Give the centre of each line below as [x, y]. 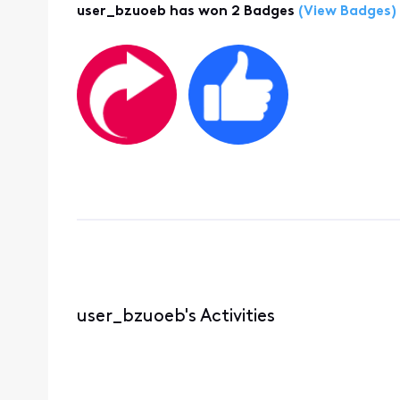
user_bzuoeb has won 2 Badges [185, 12]
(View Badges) [345, 12]
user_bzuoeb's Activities [175, 317]
